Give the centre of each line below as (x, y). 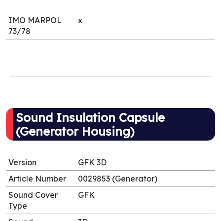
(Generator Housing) (75, 131)
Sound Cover (33, 195)
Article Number (37, 179)
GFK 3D (92, 162)
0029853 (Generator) (118, 179)
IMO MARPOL (35, 20)
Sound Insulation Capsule (90, 117)
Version (22, 162)
